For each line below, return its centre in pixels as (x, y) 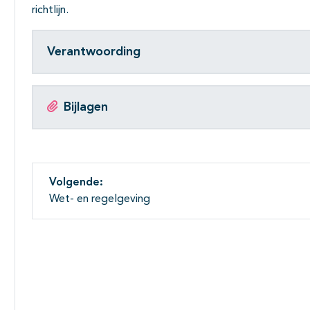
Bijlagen (86, 107)
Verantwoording (94, 52)
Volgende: (76, 183)
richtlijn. (50, 11)
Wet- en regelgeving (100, 200)
